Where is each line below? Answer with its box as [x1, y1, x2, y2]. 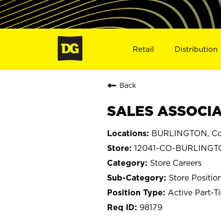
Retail [132, 44, 154, 53]
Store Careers [150, 158, 202, 167]
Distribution [175, 44, 218, 53]
